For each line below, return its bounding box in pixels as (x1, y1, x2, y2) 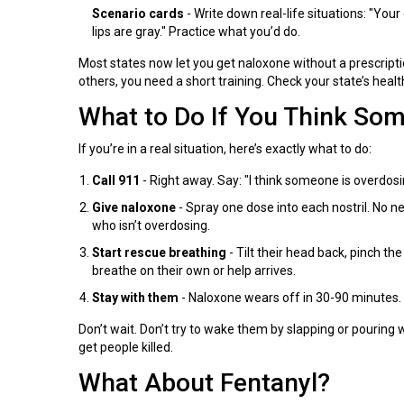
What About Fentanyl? (78, 367, 330, 398)
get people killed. (78, 339, 173, 354)
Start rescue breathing (92, 244, 226, 260)
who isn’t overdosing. (92, 217, 210, 233)
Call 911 (92, 172, 140, 188)
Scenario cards (92, 5, 184, 21)
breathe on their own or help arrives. (92, 262, 296, 278)
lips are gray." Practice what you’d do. (92, 23, 300, 39)
